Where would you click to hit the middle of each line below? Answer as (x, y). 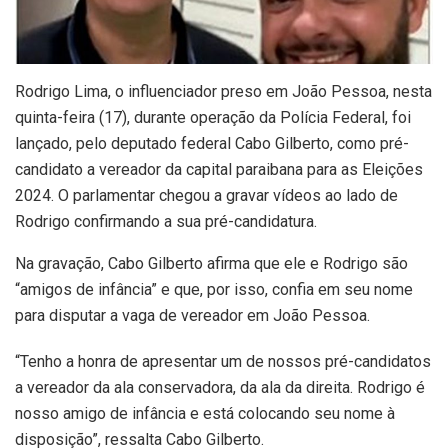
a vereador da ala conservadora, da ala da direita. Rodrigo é (220, 387)
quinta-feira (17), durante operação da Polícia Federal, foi (213, 117)
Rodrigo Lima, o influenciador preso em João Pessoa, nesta (223, 91)
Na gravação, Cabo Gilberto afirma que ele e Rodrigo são (211, 263)
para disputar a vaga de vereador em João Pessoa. (192, 315)
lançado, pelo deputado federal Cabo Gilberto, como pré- (212, 143)
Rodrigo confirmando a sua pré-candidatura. (166, 221)
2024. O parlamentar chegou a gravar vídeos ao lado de (206, 195)
